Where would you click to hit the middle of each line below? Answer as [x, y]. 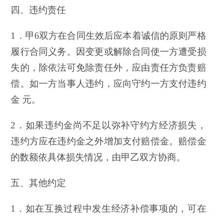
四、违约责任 [39, 10]
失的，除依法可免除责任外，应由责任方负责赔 [108, 67]
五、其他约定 [39, 183]
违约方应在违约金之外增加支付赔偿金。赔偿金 [108, 141]
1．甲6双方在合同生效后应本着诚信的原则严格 [108, 35]
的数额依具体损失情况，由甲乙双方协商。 [98, 157]
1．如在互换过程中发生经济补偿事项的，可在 [108, 208]
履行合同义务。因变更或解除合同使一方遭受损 [108, 51]
